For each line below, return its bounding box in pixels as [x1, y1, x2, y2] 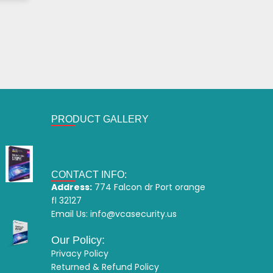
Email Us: [51, 208, 90, 220]
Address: [51, 181, 92, 193]
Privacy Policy [51, 247, 108, 260]
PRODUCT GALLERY [51, 114, 149, 124]
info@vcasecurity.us [90, 208, 177, 220]
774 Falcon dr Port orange [91, 181, 205, 193]
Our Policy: [51, 234, 105, 246]
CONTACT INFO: [51, 169, 127, 180]
